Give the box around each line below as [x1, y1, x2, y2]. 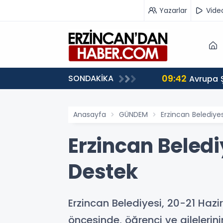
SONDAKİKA [68, 73, 113, 84]
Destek [68, 158, 138, 186]
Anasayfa [73, 110, 106, 119]
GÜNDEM [119, 110, 148, 119]
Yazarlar [159, 5, 187, 15]
